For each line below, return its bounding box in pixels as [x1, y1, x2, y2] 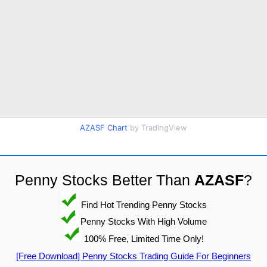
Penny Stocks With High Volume [78, 216, 207, 226]
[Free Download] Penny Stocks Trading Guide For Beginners [16, 251, 251, 262]
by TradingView [128, 122, 187, 132]
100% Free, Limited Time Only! [81, 233, 204, 244]
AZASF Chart [80, 122, 128, 132]
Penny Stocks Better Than [15, 171, 194, 188]
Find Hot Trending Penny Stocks [78, 199, 207, 210]
